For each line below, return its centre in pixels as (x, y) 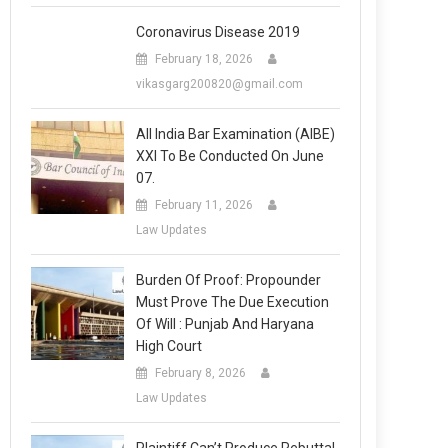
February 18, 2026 (204, 59)
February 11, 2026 (204, 205)
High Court (169, 346)
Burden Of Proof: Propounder (229, 280)
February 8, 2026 (201, 373)
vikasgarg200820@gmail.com (220, 84)
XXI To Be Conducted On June (230, 156)
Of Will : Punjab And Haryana (225, 324)
